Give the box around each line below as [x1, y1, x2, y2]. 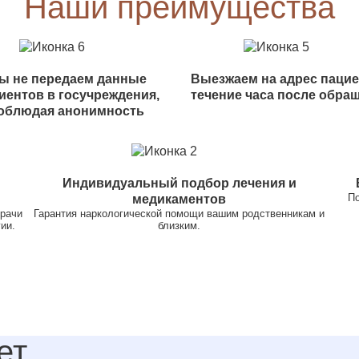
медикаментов [132, 192, 227, 206]
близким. [158, 219, 201, 232]
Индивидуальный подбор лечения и [62, 175, 296, 190]
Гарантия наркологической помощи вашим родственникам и [34, 207, 325, 220]
